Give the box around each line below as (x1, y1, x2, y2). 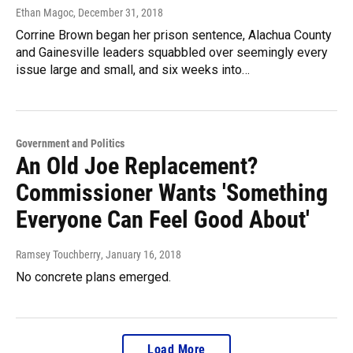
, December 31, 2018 (73, 6, 163, 20)
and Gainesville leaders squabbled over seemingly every (16, 45, 328, 61)
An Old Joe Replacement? (16, 152, 258, 180)
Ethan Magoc (16, 6, 73, 20)
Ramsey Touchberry (16, 248, 101, 262)
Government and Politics (16, 137, 124, 150)
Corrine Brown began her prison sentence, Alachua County (16, 28, 332, 43)
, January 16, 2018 (101, 248, 181, 262)
